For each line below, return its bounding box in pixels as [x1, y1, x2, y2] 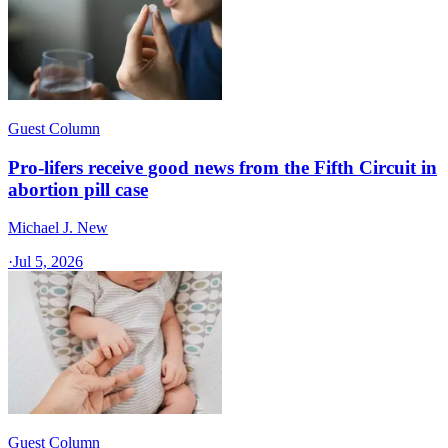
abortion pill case [8, 178, 148, 200]
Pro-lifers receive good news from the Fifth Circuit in [8, 156, 437, 178]
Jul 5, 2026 [13, 253, 83, 271]
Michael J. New [8, 219, 108, 237]
